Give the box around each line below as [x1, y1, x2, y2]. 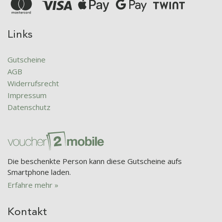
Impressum [7, 90, 47, 101]
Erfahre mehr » [7, 179, 58, 190]
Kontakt [7, 207, 47, 218]
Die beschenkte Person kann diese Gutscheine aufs [7, 156, 182, 166]
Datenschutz [7, 102, 51, 112]
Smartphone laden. [7, 166, 71, 177]
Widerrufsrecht [7, 78, 59, 89]
